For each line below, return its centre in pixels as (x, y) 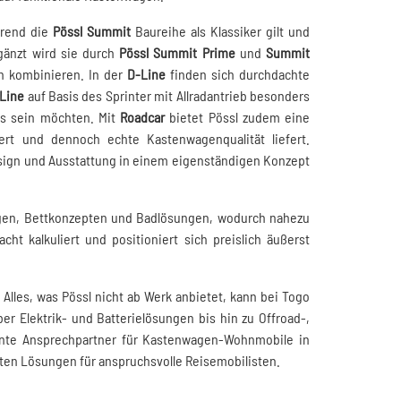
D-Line (146, 74)
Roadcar (143, 117)
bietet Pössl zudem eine (237, 117)
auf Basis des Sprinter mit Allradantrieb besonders (167, 95)
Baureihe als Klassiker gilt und (220, 31)
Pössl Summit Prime (177, 52)
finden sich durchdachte (238, 74)
